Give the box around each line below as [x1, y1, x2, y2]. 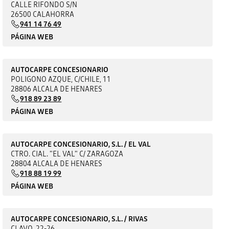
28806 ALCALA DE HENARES [11, 83, 103, 94]
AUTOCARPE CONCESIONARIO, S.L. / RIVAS [11, 213, 148, 224]
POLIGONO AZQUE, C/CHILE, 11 [11, 74, 111, 84]
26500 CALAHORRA [11, 9, 75, 19]
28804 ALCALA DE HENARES [11, 158, 103, 169]
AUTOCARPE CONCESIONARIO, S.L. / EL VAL [11, 139, 151, 149]
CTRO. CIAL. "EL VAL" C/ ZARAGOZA [11, 148, 124, 159]
